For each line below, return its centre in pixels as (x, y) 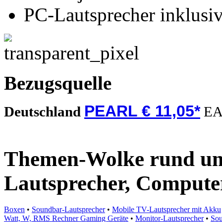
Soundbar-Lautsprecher (68, 209)
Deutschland (44, 112)
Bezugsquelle (58, 83)
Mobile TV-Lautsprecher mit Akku (166, 209)
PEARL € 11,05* (142, 111)
